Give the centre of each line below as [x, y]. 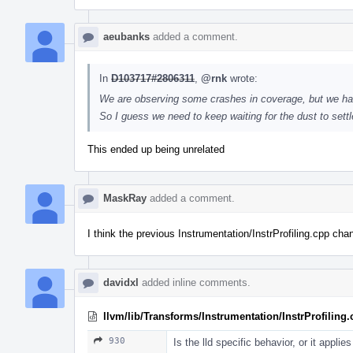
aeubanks [126, 36]
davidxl [121, 282]
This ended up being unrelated [156, 149]
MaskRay [125, 198]
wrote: [242, 78]
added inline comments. [195, 282]
